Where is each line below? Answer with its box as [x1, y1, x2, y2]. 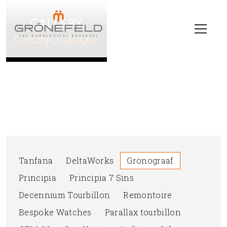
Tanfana [19, 155, 53, 166]
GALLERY [29, 15, 84, 30]
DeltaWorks [66, 155, 114, 166]
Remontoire [123, 190, 172, 200]
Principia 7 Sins [69, 172, 134, 183]
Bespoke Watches [19, 207, 92, 217]
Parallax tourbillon [104, 207, 181, 217]
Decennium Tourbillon [19, 190, 110, 200]
